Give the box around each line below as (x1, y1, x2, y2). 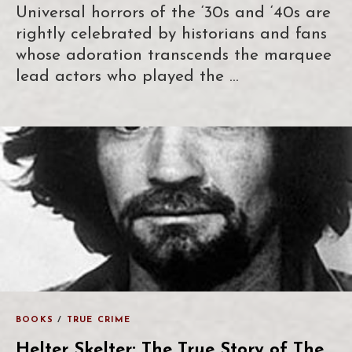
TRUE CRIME (66, 315, 131, 324)
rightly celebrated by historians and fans (16, 25, 327, 42)
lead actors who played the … (16, 68, 239, 85)
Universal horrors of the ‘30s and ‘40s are (16, 4, 331, 21)
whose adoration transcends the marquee (16, 46, 332, 64)
